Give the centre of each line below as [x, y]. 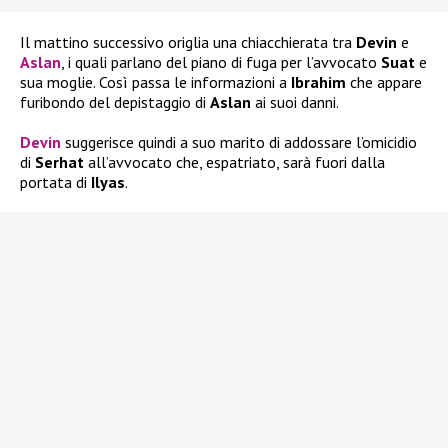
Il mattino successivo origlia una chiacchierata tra [188, 42]
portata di [55, 182]
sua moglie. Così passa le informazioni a [155, 82]
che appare [384, 82]
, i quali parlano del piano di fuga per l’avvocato [221, 62]
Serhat [59, 162]
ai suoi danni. [295, 102]
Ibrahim [318, 82]
